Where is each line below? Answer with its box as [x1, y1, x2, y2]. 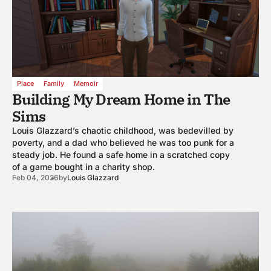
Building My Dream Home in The [12, 89, 230, 109]
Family [44, 79, 64, 88]
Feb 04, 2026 [12, 172, 59, 182]
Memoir [74, 79, 98, 88]
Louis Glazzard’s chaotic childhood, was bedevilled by [12, 125, 233, 135]
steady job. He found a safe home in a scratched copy [12, 149, 230, 160]
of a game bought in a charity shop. [12, 161, 155, 172]
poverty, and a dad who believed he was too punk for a [12, 137, 234, 148]
